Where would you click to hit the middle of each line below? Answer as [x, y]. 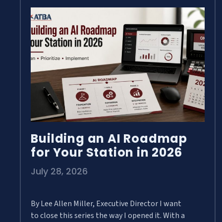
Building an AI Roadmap [109, 139]
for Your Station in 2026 [107, 153]
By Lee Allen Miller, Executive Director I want [106, 204]
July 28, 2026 [59, 171]
